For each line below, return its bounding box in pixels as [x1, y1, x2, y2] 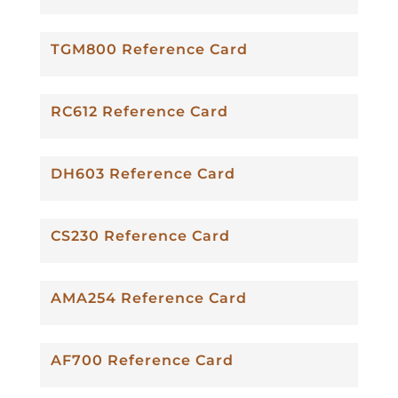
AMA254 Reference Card [50, 289, 247, 306]
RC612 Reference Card [50, 102, 228, 120]
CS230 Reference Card [50, 227, 230, 244]
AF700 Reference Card [50, 351, 234, 369]
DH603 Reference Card [50, 164, 235, 182]
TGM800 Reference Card [50, 40, 248, 58]
